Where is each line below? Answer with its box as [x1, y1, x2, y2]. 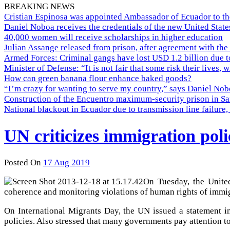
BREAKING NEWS [4, 2, 74, 11]
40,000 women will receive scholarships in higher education [4, 32, 223, 42]
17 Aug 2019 [43, 157, 90, 167]
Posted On [4, 157, 41, 167]
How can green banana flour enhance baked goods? [4, 73, 191, 83]
